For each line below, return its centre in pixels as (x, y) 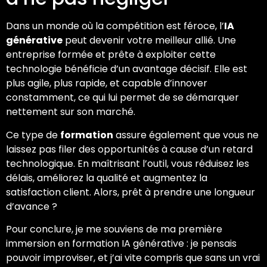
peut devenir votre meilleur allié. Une (149, 41)
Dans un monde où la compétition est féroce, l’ (115, 26)
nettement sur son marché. (71, 112)
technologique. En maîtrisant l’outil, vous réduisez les (128, 163)
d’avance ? (32, 206)
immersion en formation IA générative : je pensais (121, 244)
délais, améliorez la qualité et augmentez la (107, 178)
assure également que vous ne (186, 135)
